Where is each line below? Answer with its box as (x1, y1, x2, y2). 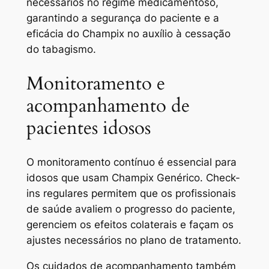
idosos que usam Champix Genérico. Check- (26, 172, 240, 184)
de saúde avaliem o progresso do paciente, (26, 203, 235, 216)
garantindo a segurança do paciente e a (26, 12, 219, 25)
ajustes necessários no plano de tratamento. (26, 234, 241, 247)
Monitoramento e (26, 70, 165, 96)
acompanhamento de (26, 92, 190, 118)
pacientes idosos (26, 115, 151, 141)
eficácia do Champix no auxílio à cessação (26, 28, 231, 40)
